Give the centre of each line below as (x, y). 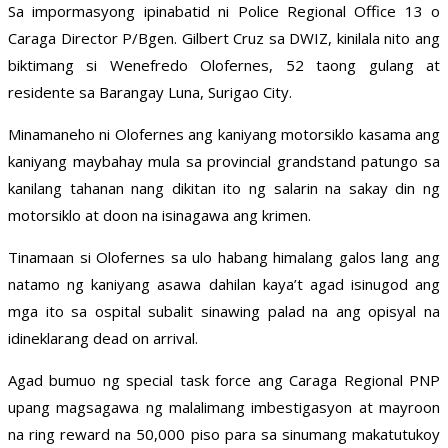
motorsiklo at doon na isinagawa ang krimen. (159, 215)
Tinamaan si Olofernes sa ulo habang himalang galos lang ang (224, 257)
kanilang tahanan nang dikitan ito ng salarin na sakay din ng (224, 188)
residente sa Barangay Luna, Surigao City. (150, 92)
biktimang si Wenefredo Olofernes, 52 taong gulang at (224, 65)
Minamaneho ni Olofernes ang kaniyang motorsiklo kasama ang (224, 134)
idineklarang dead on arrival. (103, 338)
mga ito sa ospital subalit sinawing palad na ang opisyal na (224, 311)
